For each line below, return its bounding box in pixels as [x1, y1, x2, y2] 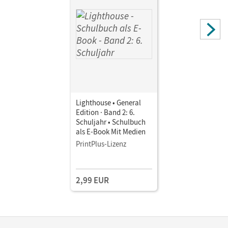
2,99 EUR [76, 174, 109, 186]
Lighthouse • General [76, 97, 141, 107]
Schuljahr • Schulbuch [76, 117, 146, 127]
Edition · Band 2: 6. [76, 107, 135, 117]
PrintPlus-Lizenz [76, 138, 126, 149]
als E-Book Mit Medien [76, 126, 146, 136]
